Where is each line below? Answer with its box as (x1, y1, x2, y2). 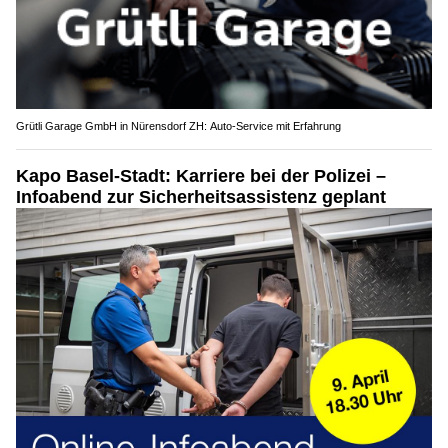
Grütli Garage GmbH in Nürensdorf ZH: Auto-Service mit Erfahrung (16, 120, 341, 133)
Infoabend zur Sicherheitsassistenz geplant (16, 187, 386, 208)
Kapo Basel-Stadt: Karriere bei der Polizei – (16, 166, 386, 187)
